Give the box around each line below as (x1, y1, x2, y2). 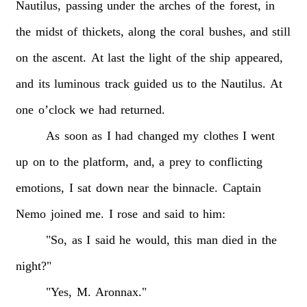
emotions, (16, 181, 65, 195)
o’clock (38, 103, 75, 116)
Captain (222, 181, 261, 195)
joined (50, 207, 82, 221)
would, (135, 233, 170, 247)
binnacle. (173, 181, 219, 195)
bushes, (208, 25, 246, 38)
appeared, (234, 51, 283, 64)
